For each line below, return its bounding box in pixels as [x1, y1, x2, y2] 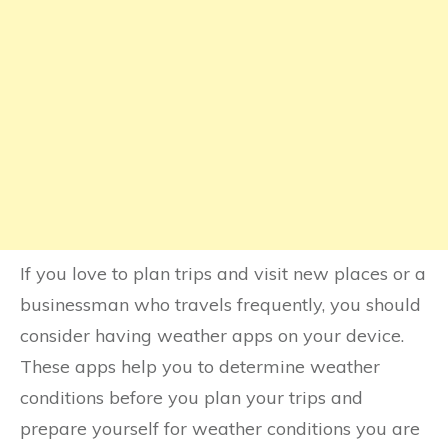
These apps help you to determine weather [20, 354, 380, 378]
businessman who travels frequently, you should [20, 292, 421, 316]
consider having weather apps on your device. [20, 323, 404, 347]
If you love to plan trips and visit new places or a [20, 261, 426, 285]
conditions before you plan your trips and [20, 385, 363, 409]
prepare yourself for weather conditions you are [20, 416, 420, 440]
